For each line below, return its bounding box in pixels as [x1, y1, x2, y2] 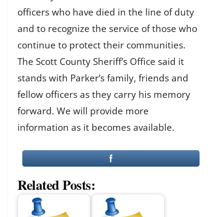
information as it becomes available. [17, 121, 174, 134]
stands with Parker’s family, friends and [17, 71, 188, 84]
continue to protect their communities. [17, 38, 186, 51]
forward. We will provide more [17, 104, 149, 117]
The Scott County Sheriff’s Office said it [17, 55, 184, 68]
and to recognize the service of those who [17, 22, 197, 35]
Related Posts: [17, 174, 95, 195]
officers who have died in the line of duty [17, 5, 194, 18]
